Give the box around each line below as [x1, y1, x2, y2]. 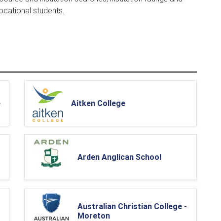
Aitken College [71, 98, 125, 108]
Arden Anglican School [77, 152, 161, 162]
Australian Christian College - [77, 201, 187, 211]
